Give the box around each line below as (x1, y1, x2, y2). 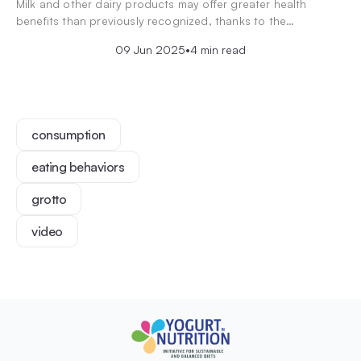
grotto (31, 190, 67, 207)
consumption (31, 126, 106, 143)
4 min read (190, 42, 246, 56)
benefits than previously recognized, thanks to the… (16, 13, 295, 27)
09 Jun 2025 (115, 42, 185, 56)
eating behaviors (31, 158, 125, 175)
